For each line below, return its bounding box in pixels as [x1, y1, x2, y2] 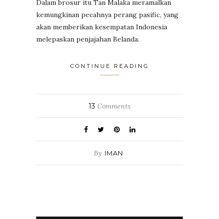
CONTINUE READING [70, 62, 149, 69]
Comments [95, 101, 131, 110]
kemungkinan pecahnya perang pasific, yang [36, 10, 178, 19]
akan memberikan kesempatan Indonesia [36, 22, 167, 31]
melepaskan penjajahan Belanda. [36, 34, 139, 44]
